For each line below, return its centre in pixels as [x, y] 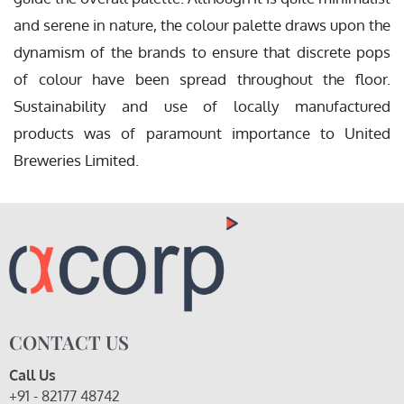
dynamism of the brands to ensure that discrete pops [202, 52]
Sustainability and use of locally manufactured [202, 106]
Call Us [32, 375]
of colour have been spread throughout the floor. [202, 79]
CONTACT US [69, 341]
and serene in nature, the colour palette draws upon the [202, 25]
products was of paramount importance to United [202, 133]
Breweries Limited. [76, 161]
